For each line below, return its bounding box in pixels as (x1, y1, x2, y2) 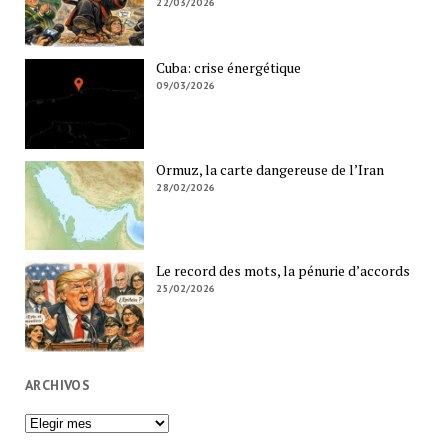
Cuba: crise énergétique (156, 58, 302, 78)
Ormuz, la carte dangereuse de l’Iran (156, 159, 385, 179)
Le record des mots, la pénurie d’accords (156, 261, 411, 281)
